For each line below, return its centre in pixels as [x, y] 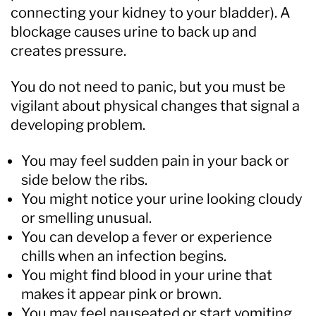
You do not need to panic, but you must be [148, 86]
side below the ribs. [84, 180]
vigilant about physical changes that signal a [155, 105]
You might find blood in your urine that [147, 275]
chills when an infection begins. [124, 256]
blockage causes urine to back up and [134, 31]
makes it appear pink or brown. [121, 294]
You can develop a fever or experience [147, 237]
